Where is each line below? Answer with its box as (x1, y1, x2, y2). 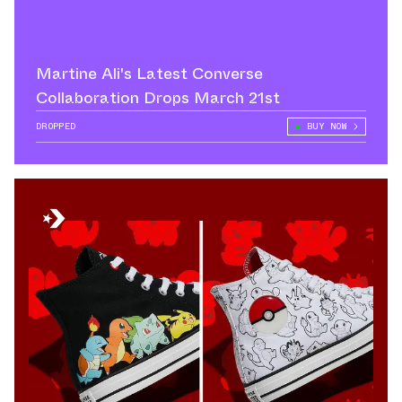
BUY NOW (306, 119, 346, 134)
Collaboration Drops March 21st (36, 86, 280, 110)
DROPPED (36, 119, 76, 134)
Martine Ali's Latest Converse (36, 62, 263, 86)
